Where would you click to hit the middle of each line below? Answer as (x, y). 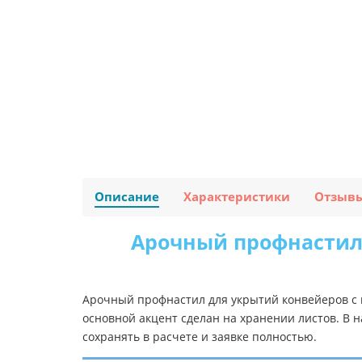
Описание (127, 197)
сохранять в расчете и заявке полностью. (200, 337)
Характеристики (237, 197)
